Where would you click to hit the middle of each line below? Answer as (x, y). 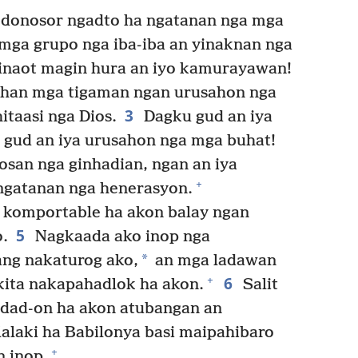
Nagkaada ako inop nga (120, 237)
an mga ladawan (214, 261)
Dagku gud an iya (206, 117)
